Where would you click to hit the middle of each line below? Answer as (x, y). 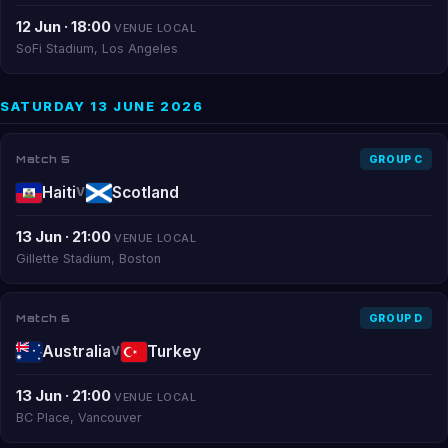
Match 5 (43, 158)
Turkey (173, 351)
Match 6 (43, 317)
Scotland (145, 192)
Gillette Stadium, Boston (88, 258)
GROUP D (395, 318)
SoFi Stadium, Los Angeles (97, 48)
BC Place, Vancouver (79, 417)
